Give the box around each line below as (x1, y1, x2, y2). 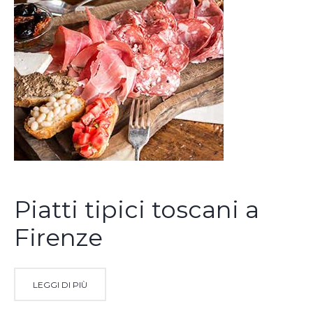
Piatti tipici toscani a (14, 194, 259, 224)
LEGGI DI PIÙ (33, 279, 87, 290)
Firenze (14, 222, 103, 252)
